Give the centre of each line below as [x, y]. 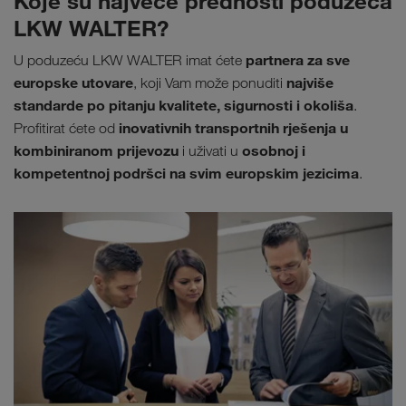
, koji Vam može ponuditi [210, 83]
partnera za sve [298, 60]
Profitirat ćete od [64, 129]
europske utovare [73, 83]
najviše [310, 83]
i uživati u [210, 151]
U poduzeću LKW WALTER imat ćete [130, 61]
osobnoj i [274, 151]
